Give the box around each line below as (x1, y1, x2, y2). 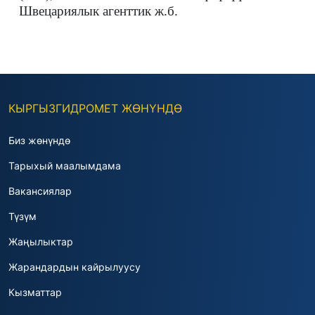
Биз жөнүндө (8, 134, 70, 146)
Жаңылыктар (8, 236, 73, 247)
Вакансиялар (8, 185, 72, 197)
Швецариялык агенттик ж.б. (19, 4, 178, 18)
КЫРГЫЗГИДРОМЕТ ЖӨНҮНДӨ (8, 101, 182, 115)
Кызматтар (8, 286, 62, 298)
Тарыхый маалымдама (8, 160, 121, 172)
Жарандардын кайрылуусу (8, 261, 141, 273)
